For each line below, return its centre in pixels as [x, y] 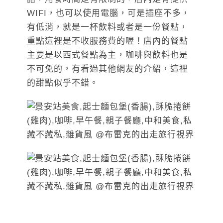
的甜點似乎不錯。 [63, 83]
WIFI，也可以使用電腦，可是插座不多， [109, 13]
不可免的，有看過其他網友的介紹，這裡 [108, 69]
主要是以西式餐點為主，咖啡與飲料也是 [108, 55]
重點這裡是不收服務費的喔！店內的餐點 [108, 41]
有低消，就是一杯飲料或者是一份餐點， [108, 27]
